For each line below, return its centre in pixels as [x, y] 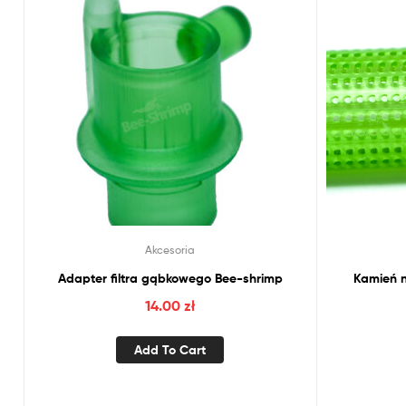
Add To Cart [170, 349]
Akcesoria [170, 249]
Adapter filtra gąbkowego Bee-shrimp [170, 278]
